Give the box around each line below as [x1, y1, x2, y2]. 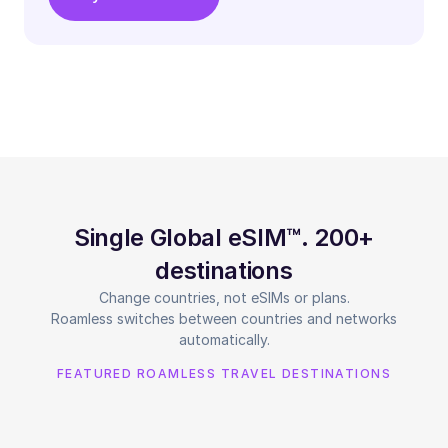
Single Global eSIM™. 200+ [74, 222, 374, 252]
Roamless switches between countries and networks [51, 309, 397, 327]
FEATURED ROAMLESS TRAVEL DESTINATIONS [56, 365, 392, 381]
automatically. [178, 330, 270, 348]
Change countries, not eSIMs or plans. [98, 288, 350, 306]
